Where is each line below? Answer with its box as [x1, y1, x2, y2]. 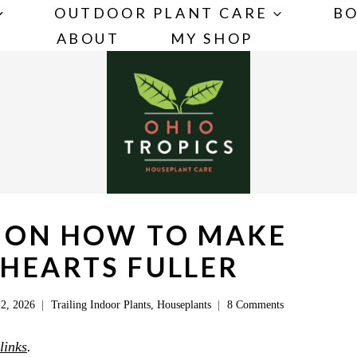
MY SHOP [170, 29, 253, 47]
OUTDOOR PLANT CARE [53, 4, 269, 22]
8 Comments [226, 297, 284, 311]
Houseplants [156, 297, 211, 311]
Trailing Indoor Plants [50, 297, 151, 311]
